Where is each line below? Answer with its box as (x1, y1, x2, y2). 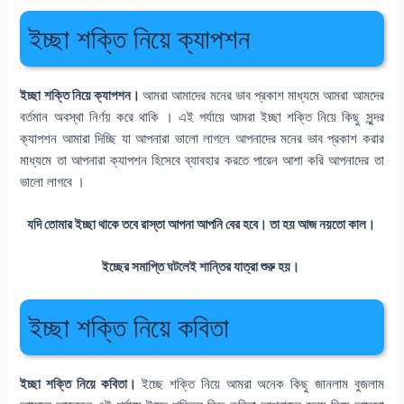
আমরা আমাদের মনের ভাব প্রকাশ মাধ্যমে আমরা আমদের (142, 87, 384, 104)
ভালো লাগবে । (20, 173, 89, 190)
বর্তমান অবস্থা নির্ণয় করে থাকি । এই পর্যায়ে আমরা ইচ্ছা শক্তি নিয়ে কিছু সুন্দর (20, 108, 384, 125)
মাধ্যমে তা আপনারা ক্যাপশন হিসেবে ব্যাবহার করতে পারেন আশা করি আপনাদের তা (20, 151, 384, 169)
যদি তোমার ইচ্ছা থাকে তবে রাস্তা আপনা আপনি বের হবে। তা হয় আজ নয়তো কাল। (26, 216, 378, 234)
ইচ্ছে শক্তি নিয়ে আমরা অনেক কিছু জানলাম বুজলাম (135, 375, 384, 392)
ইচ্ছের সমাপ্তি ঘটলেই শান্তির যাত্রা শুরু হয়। (102, 259, 302, 276)
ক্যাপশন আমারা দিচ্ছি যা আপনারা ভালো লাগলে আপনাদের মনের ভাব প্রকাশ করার (20, 130, 384, 147)
